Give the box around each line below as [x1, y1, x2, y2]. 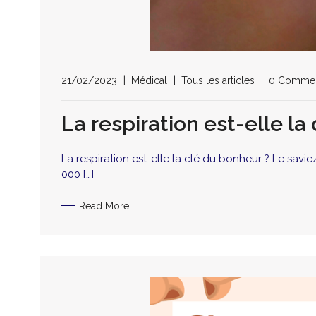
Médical [131, 75, 167, 87]
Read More [79, 200, 129, 212]
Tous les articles [181, 75, 255, 87]
